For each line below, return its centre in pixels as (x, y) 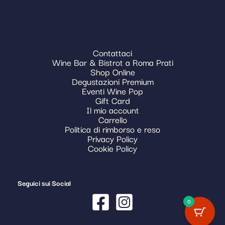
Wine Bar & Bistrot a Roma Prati (113, 62)
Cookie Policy (113, 148)
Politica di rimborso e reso (113, 129)
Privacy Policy (113, 138)
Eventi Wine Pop (113, 90)
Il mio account (113, 109)
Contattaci (113, 52)
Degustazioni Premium (113, 81)
